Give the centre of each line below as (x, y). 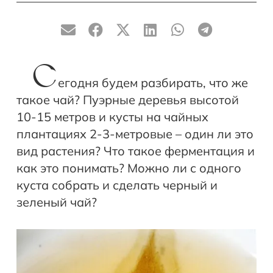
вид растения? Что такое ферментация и (136, 151)
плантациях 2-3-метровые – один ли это (135, 134)
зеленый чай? (57, 202)
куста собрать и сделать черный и (117, 185)
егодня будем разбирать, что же (153, 83)
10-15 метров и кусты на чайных (112, 117)
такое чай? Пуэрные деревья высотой (128, 100)
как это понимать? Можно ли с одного (129, 168)
